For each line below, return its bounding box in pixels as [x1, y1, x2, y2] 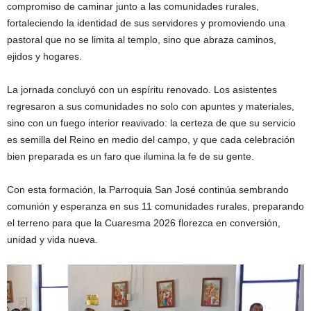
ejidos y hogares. [7, 51, 82, 62]
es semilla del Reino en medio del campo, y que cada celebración [7, 134, 295, 146]
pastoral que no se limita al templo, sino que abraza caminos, [7, 34, 276, 46]
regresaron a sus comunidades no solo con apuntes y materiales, [7, 101, 294, 112]
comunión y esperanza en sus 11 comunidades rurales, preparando [7, 201, 304, 212]
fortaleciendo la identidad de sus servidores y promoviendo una [7, 17, 285, 29]
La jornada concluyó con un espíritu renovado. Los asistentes [7, 84, 277, 96]
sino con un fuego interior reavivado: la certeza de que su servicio [7, 117, 296, 129]
